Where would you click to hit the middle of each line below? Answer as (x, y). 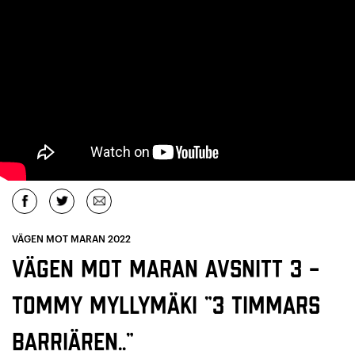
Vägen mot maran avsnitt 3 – (166, 270)
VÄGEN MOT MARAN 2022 (71, 239)
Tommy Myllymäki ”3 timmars (166, 306)
